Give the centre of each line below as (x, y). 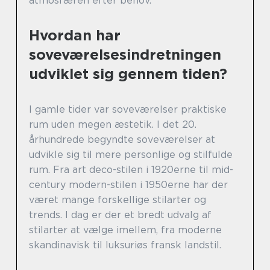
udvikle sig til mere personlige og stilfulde (131, 154)
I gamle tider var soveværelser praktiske (128, 109)
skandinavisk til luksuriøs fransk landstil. (125, 245)
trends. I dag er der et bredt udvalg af (120, 215)
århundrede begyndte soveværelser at (122, 139)
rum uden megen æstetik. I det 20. (113, 124)
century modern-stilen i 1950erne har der (128, 184)
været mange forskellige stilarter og (118, 199)
